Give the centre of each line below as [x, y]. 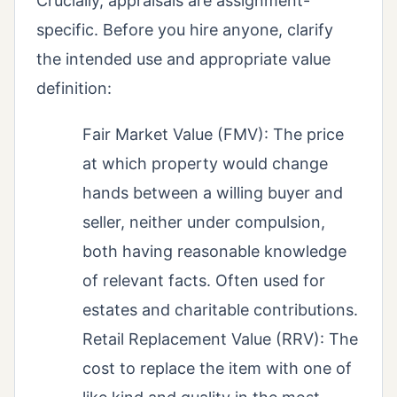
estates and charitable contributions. [220, 310]
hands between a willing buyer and [213, 193]
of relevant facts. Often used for [204, 281]
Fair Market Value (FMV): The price [213, 135]
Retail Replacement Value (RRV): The [220, 339]
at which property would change [205, 164]
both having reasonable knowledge [214, 252]
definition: [74, 89]
